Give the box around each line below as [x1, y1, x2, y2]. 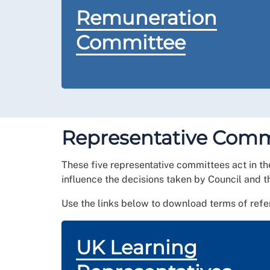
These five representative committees [61, 159, 232, 171]
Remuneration [76, 6, 217, 30]
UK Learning [76, 236, 197, 259]
